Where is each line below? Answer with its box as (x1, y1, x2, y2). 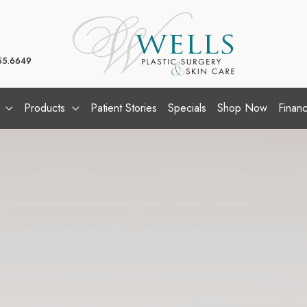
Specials (167, 100, 206, 116)
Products (23, 100, 65, 116)
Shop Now (217, 100, 267, 116)
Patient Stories (90, 100, 157, 116)
